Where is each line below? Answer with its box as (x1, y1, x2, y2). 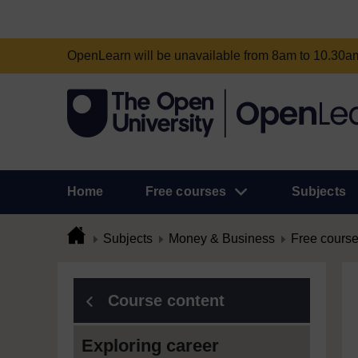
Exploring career (82, 336, 219, 356)
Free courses (145, 185, 227, 198)
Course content (108, 292, 225, 309)
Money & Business (169, 232, 275, 245)
